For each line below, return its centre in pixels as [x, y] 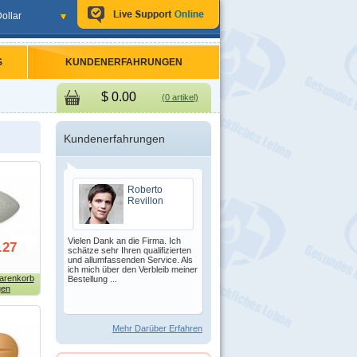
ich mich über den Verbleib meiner [133, 269]
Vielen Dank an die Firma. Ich [124, 241]
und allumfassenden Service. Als [130, 260]
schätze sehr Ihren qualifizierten [129, 250]
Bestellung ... [92, 279]
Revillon [145, 201]
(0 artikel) [180, 97]
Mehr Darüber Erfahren [157, 328]
